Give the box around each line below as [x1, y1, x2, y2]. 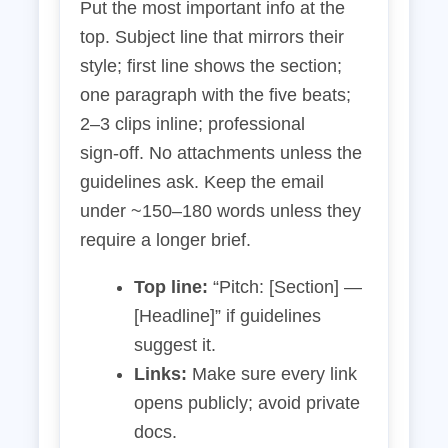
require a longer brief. [80, 230, 251, 250]
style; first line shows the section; [80, 56, 342, 76]
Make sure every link [187, 364, 357, 384]
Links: [134, 364, 187, 384]
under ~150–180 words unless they [80, 201, 361, 221]
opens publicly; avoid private [134, 393, 360, 413]
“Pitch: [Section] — [208, 277, 362, 297]
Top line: [134, 277, 208, 297]
